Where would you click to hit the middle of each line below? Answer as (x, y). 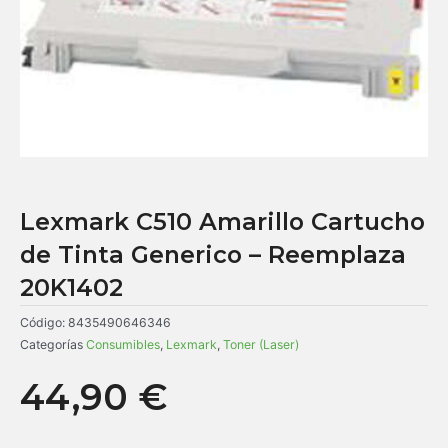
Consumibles (123, 345)
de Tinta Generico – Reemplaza (213, 254)
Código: (44, 323)
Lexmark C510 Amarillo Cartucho (222, 221)
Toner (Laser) (261, 345)
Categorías (51, 345)
